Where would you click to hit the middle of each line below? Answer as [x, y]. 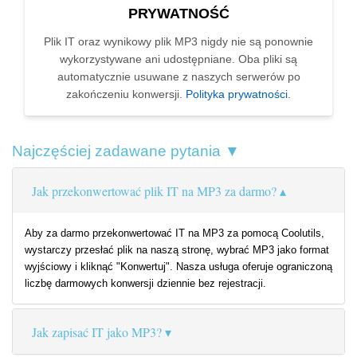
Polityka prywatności [237, 94]
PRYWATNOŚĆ [178, 14]
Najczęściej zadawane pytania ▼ [126, 151]
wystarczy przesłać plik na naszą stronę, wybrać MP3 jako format [177, 250]
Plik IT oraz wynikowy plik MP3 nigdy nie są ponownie [178, 42]
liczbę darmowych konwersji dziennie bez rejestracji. [145, 284]
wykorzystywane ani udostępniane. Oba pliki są [178, 59]
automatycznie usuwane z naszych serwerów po [178, 77]
